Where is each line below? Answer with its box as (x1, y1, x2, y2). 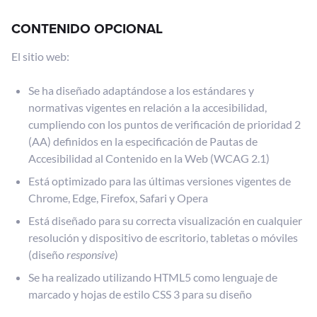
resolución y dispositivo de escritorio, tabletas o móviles (28, 231, 298, 244)
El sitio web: (11, 50, 69, 63)
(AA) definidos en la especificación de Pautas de (28, 134, 258, 148)
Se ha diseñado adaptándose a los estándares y (28, 83, 254, 97)
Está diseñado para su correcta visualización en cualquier (28, 214, 302, 227)
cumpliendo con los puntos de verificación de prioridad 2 (28, 117, 301, 131)
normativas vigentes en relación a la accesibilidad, (28, 100, 267, 114)
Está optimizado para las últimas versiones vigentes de (28, 174, 291, 188)
